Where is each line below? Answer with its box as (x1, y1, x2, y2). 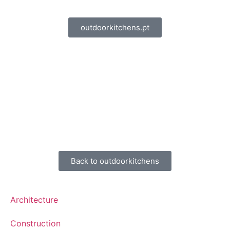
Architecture (10, 194, 58, 205)
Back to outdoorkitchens (71, 156, 159, 166)
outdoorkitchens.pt (81, 22, 149, 32)
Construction (10, 218, 61, 228)
